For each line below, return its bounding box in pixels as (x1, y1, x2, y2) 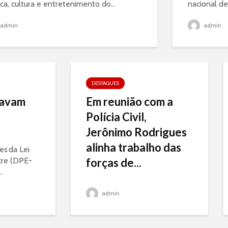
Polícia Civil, (86, 110, 147, 124)
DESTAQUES (92, 80, 119, 87)
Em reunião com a (86, 95, 173, 108)
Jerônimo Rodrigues (86, 125, 187, 139)
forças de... (86, 156, 141, 169)
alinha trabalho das (86, 140, 181, 154)
